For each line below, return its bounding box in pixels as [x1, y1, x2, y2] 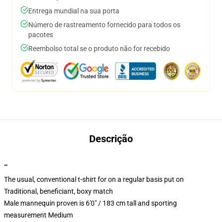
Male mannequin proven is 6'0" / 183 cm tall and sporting [4, 199, 177, 207]
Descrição [89, 133, 133, 145]
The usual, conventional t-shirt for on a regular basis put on [4, 175, 184, 183]
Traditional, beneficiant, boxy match [4, 187, 113, 195]
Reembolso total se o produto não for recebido [28, 45, 170, 53]
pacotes [28, 31, 53, 39]
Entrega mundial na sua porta [28, 7, 119, 15]
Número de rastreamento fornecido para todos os [28, 21, 180, 29]
